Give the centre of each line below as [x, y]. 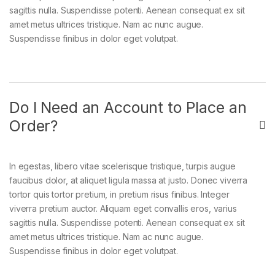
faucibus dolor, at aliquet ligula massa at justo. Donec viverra [129, 180]
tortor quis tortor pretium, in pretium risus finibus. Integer [119, 195]
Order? [34, 126]
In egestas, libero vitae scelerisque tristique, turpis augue [122, 166]
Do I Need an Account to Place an [128, 108]
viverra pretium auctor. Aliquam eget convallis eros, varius [123, 209]
